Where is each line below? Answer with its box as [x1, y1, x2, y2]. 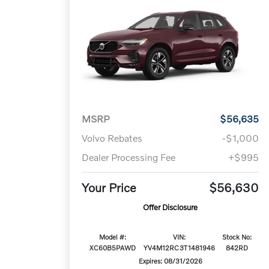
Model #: [99, 232, 127, 241]
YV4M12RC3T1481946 [144, 243, 216, 252]
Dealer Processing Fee [82, 151, 176, 163]
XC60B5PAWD [89, 243, 136, 252]
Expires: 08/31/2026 [138, 256, 202, 265]
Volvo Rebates [82, 132, 143, 144]
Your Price [82, 180, 137, 195]
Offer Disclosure [143, 202, 198, 213]
